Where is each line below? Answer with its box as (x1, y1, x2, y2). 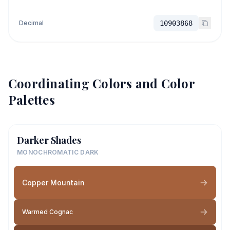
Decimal (19, 19, 44, 27)
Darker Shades (17, 134, 81, 146)
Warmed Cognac (22, 208, 73, 216)
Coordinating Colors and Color (8, 75, 195, 91)
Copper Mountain (22, 178, 85, 187)
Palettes (8, 91, 55, 108)
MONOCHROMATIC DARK (17, 148, 99, 156)
